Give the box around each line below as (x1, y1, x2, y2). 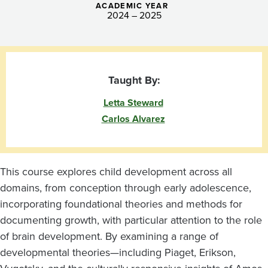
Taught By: (108, 72, 160, 89)
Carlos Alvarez (101, 112, 165, 126)
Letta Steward (103, 96, 163, 110)
